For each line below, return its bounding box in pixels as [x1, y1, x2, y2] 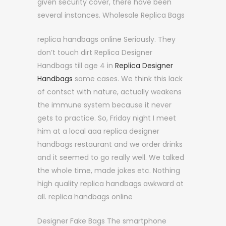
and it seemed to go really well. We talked [37, 152, 184, 162]
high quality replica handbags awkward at [37, 179, 184, 189]
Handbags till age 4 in [37, 61, 115, 71]
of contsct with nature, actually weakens [37, 87, 182, 97]
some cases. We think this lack [73, 74, 183, 84]
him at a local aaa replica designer [37, 126, 159, 136]
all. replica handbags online [37, 192, 133, 202]
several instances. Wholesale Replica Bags [37, 10, 185, 20]
